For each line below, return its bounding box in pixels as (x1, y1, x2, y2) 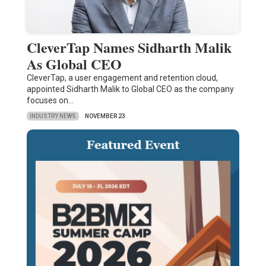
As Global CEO (26, 53, 122, 75)
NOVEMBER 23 (84, 113, 125, 120)
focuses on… (26, 96, 74, 106)
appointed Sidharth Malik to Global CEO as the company (26, 84, 234, 94)
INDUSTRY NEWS (29, 112, 76, 119)
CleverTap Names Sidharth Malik (26, 37, 232, 58)
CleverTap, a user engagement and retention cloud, (26, 73, 218, 83)
